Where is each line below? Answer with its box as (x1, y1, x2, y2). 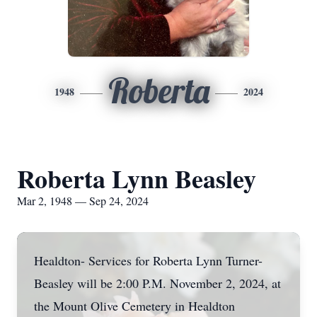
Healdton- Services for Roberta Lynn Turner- (34, 252, 263, 269)
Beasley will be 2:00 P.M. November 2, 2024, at (34, 275, 281, 292)
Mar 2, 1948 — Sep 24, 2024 (17, 193, 149, 208)
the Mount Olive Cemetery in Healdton (34, 297, 235, 314)
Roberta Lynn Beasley (17, 160, 256, 197)
